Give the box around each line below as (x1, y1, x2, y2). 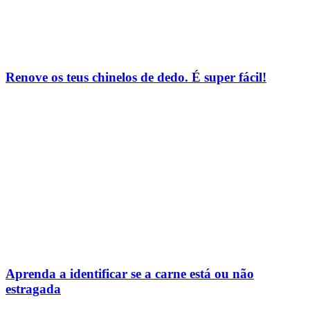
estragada (6, 281, 61, 296)
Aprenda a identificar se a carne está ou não (6, 266, 254, 281)
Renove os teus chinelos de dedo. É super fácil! (6, 70, 266, 85)
